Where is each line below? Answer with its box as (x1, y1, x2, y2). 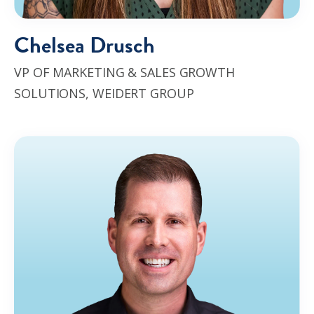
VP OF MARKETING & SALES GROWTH (14, 63, 235, 81)
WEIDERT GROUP (92, 84, 194, 102)
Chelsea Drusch (14, 28, 155, 62)
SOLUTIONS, (14, 84, 93, 102)
